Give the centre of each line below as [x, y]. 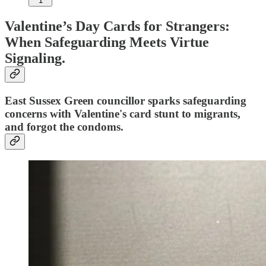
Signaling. [35, 58]
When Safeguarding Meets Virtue [107, 42]
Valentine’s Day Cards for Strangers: [117, 26]
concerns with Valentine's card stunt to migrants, [123, 113]
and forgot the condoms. [64, 126]
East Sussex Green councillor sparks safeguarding [126, 100]
